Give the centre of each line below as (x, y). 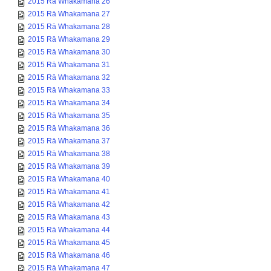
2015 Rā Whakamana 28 (69, 15)
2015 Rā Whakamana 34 (69, 91)
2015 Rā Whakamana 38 (69, 142)
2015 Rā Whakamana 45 (69, 230)
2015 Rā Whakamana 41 (69, 180)
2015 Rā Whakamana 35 (69, 103)
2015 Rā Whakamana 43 (69, 205)
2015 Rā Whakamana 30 (69, 40)
